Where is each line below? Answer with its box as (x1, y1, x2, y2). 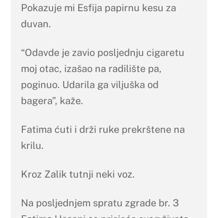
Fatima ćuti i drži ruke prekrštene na (20, 123, 185, 135)
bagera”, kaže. (20, 94, 83, 107)
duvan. (20, 18, 51, 30)
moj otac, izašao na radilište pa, (20, 62, 162, 74)
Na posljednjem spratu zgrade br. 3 (20, 197, 179, 209)
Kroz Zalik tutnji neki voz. (20, 168, 135, 180)
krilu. (20, 139, 44, 151)
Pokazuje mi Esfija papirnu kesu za (20, 1, 176, 14)
